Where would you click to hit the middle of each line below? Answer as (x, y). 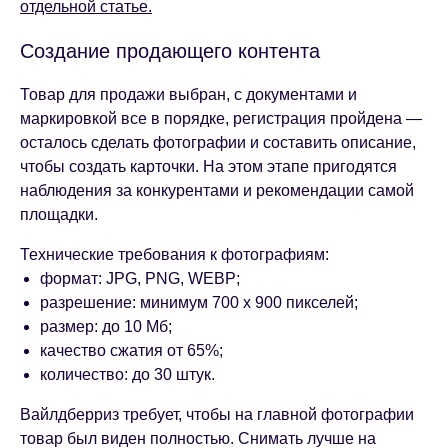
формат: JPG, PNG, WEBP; (140, 279)
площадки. (59, 215)
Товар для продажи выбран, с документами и (188, 95)
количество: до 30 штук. (127, 375)
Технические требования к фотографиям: (174, 255)
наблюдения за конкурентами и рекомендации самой (217, 191)
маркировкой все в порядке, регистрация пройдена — (221, 119)
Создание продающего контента (170, 51)
